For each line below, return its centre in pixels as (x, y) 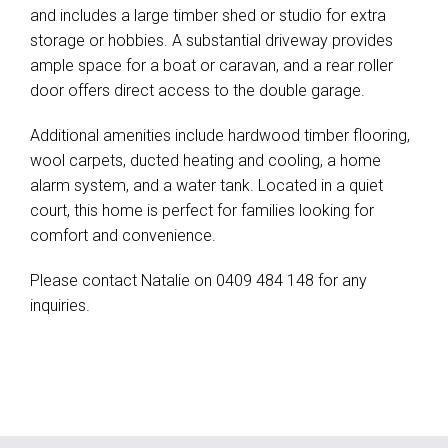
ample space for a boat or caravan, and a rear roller (211, 65)
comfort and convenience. (123, 235)
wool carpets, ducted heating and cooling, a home (205, 160)
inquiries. (60, 305)
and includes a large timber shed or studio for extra (208, 15)
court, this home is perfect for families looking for (202, 210)
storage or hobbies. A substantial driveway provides (211, 40)
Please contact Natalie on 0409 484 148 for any (198, 280)
